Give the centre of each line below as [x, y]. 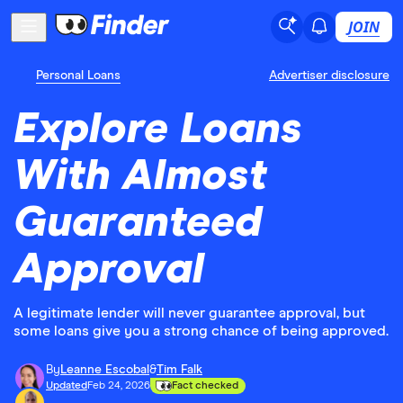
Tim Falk [179, 370]
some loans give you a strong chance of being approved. [201, 331]
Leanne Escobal [105, 370]
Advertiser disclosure [329, 76]
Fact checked [205, 386]
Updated [67, 386]
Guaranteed [138, 223]
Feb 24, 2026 [119, 386]
